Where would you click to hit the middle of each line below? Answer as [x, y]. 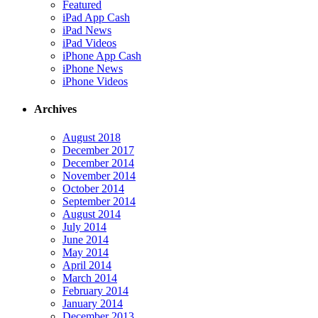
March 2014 [90, 278]
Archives [55, 109]
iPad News [87, 30]
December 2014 [98, 163]
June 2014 [86, 239]
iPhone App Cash [102, 56]
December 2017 [98, 150]
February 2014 [95, 290]
